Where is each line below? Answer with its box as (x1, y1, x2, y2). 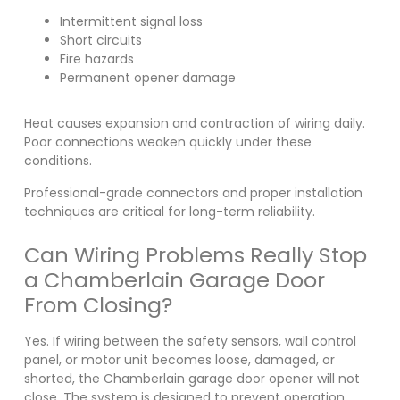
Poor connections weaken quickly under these (23, 133, 312, 152)
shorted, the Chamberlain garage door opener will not (23, 369, 360, 387)
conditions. (23, 152, 92, 171)
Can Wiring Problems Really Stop (23, 239, 367, 270)
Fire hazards (59, 50, 134, 69)
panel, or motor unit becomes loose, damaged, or (23, 350, 335, 369)
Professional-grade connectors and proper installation (23, 183, 362, 202)
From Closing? (23, 289, 172, 320)
